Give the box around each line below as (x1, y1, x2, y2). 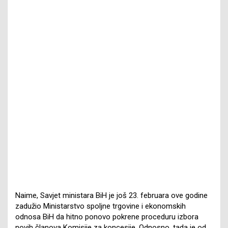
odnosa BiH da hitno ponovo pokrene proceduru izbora (15, 212, 198, 221)
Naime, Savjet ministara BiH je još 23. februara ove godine (15, 190, 208, 200)
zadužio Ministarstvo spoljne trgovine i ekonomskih (15, 201, 186, 211)
